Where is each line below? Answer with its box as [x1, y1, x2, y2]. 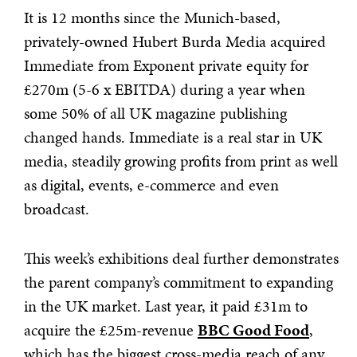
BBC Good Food [198, 319, 309, 341]
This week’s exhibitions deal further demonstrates [24, 247, 339, 269]
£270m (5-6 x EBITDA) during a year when [24, 78, 305, 100]
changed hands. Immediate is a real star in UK [24, 126, 322, 148]
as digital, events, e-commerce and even [24, 174, 279, 196]
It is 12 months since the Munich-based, [24, 6, 280, 29]
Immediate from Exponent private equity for [24, 54, 308, 76]
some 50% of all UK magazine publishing [24, 102, 287, 124]
